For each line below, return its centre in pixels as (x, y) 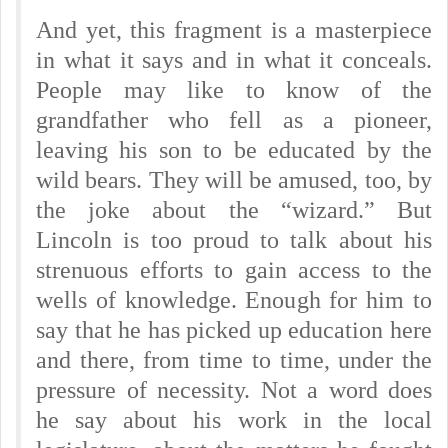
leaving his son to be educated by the (234, 150)
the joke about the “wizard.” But (234, 210)
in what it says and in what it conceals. (234, 60)
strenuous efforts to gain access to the (234, 270)
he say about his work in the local (234, 420)
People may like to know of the (234, 90)
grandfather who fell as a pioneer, (234, 120)
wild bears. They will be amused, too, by (234, 180)
